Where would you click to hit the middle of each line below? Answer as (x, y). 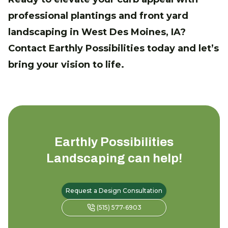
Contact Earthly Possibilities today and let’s (113, 48)
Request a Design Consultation (114, 190)
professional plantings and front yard (98, 16)
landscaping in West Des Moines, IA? (97, 32)
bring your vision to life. (66, 64)
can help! (153, 158)
